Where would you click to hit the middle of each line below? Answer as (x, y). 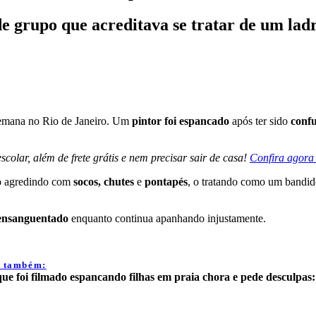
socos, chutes (102, 182)
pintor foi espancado (179, 121)
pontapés (166, 182)
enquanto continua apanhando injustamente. (167, 219)
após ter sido (260, 121)
